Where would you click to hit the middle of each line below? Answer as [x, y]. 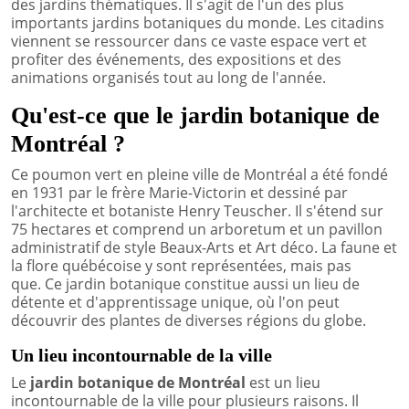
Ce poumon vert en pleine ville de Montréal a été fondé [199, 174]
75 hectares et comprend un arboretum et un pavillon [197, 229]
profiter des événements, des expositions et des [176, 59]
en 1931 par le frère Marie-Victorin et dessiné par [179, 192]
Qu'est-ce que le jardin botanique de [195, 115]
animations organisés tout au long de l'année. [168, 77]
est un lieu [283, 382]
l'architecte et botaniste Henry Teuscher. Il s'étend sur [197, 210]
